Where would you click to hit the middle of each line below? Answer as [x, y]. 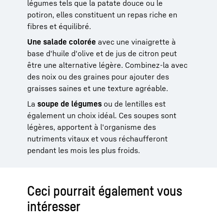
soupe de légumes [70, 103]
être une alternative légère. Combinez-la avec [107, 65]
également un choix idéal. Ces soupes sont [102, 115]
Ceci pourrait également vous [105, 190]
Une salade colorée [62, 41]
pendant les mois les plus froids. [84, 150]
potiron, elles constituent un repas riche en [102, 14]
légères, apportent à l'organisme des [92, 127]
